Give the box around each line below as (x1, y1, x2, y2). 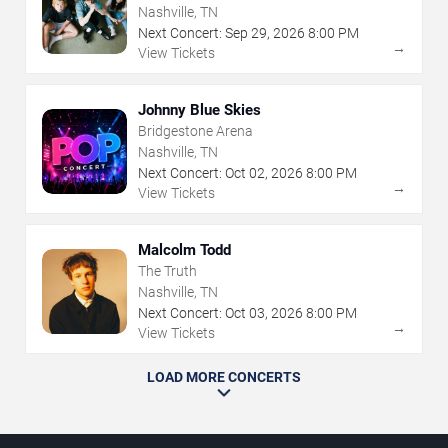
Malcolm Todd (138, 241, 231, 260)
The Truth (138, 263, 197, 280)
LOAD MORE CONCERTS (147, 369, 301, 386)
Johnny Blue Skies (138, 101, 261, 120)
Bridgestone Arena (138, 123, 253, 140)
